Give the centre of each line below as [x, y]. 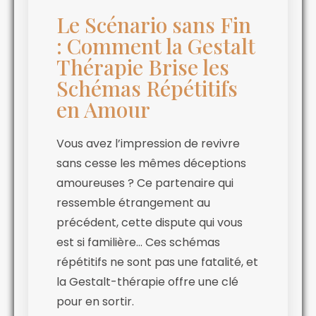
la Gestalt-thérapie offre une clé [147, 281]
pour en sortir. [95, 301]
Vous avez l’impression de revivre [148, 143]
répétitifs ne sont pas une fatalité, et [157, 262]
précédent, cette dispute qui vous [150, 222]
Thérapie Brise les [143, 67]
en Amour [103, 109]
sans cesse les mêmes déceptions [151, 163]
